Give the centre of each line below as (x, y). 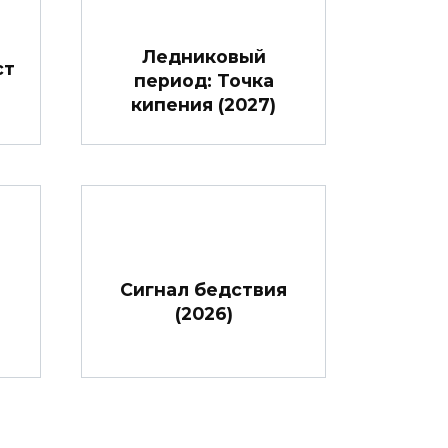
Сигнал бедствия (203, 290)
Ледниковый (203, 56)
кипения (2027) (203, 104)
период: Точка (203, 80)
